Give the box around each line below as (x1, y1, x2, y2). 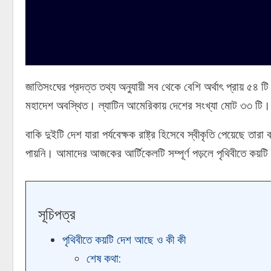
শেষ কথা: (87, 252, 121, 266)
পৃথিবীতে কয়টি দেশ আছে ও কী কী (62, 233, 186, 247)
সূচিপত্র (38, 206, 76, 224)
